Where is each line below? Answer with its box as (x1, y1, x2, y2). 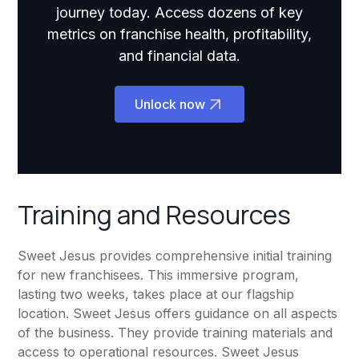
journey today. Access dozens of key (56, 4, 303, 22)
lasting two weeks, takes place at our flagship (18, 286, 295, 303)
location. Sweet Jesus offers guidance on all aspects (18, 305, 338, 322)
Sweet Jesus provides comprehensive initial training (18, 248, 333, 264)
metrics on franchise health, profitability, (47, 26, 312, 43)
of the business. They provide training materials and (18, 325, 333, 341)
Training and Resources (18, 197, 292, 233)
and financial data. (119, 47, 240, 65)
